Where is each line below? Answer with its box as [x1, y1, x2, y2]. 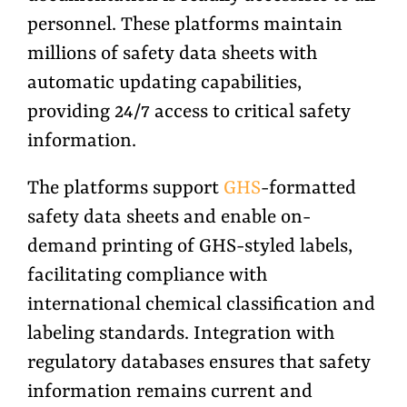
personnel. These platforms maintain [27, 15, 342, 37]
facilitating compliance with [27, 265, 267, 288]
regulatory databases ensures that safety [27, 352, 371, 375]
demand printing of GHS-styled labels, [27, 236, 352, 259]
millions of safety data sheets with [27, 44, 317, 66]
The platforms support [27, 178, 223, 201]
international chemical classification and [27, 294, 375, 317]
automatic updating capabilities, [27, 73, 302, 95]
